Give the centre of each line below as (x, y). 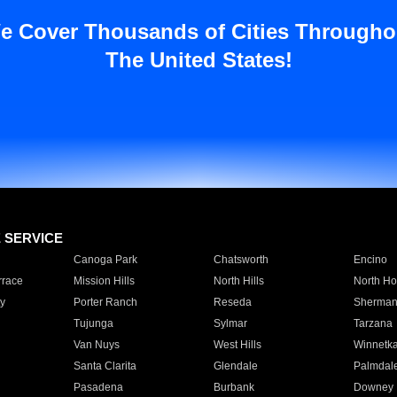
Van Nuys (96, 345)
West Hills (237, 345)
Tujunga (93, 323)
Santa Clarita (105, 366)
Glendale (235, 366)
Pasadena (98, 387)
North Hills (238, 281)
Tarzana (373, 323)
